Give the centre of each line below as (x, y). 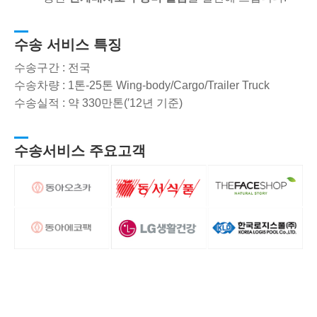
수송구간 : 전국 (52, 67)
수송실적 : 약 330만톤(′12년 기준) (98, 103)
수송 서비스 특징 (68, 44)
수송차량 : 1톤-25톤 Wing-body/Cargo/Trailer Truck (142, 85)
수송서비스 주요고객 (80, 150)
